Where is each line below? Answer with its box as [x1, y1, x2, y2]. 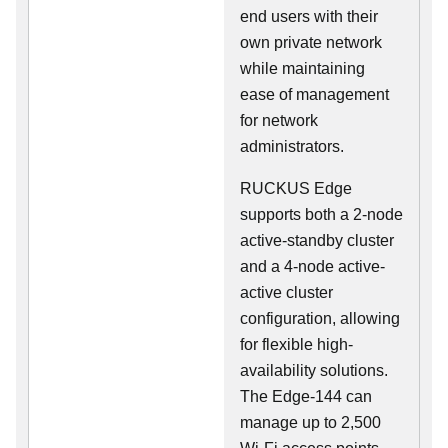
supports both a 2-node [240, 206, 403, 223]
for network [240, 112, 318, 129]
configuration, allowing [240, 310, 400, 327]
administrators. [240, 138, 344, 155]
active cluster [240, 284, 333, 301]
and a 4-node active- [240, 258, 385, 275]
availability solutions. [240, 362, 388, 379]
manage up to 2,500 [240, 414, 381, 431]
